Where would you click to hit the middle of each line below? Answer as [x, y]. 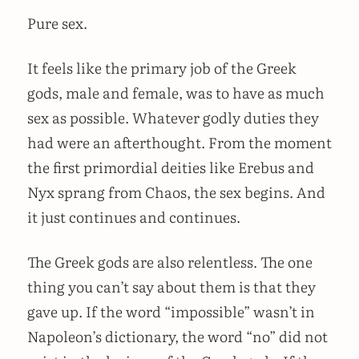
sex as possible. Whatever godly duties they [173, 118]
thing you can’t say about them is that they [171, 286]
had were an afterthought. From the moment [179, 143]
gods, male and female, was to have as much [176, 93]
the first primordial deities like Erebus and [171, 167]
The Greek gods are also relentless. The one [170, 261]
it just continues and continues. [134, 217]
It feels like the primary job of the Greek [162, 68]
